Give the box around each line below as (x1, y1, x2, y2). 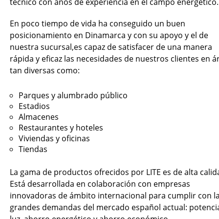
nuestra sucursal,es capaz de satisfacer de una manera (10, 42, 212, 52)
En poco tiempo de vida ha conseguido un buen (10, 18, 185, 29)
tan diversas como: (10, 65, 80, 76)
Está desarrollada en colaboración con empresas (10, 178, 190, 189)
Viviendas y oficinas (19, 133, 90, 144)
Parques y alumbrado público (19, 90, 128, 101)
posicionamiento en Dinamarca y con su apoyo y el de (10, 30, 208, 41)
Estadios (19, 101, 50, 111)
